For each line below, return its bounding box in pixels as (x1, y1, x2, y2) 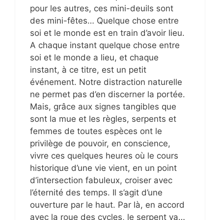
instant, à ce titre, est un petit (30, 65, 146, 75)
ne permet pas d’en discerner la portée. (30, 89, 185, 100)
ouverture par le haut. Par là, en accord (30, 200, 185, 210)
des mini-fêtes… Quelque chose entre (30, 16, 179, 26)
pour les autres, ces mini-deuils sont (30, 3, 173, 14)
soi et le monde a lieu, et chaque (30, 53, 159, 63)
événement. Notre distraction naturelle (30, 77, 182, 87)
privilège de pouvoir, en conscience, (30, 138, 170, 149)
